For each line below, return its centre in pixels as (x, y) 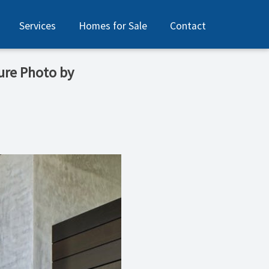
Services (37, 26)
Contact (188, 26)
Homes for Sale (113, 26)
